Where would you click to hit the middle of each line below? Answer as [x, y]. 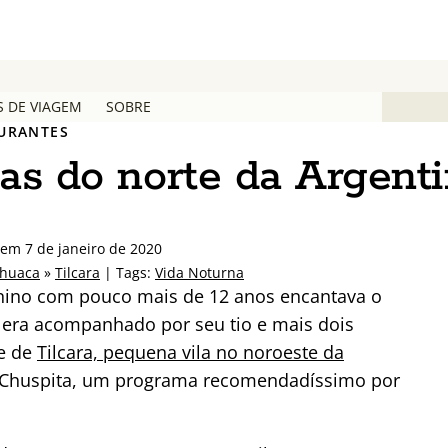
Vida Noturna [199, 272]
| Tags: [127, 272]
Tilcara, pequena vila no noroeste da [190, 351]
